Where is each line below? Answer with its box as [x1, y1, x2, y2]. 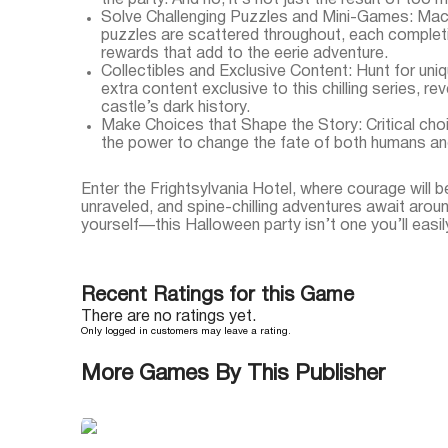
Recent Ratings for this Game [80, 287, 354, 305]
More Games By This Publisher [80, 364, 385, 384]
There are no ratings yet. [80, 310, 256, 324]
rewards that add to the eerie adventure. [100, 47, 388, 61]
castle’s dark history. [100, 101, 250, 115]
